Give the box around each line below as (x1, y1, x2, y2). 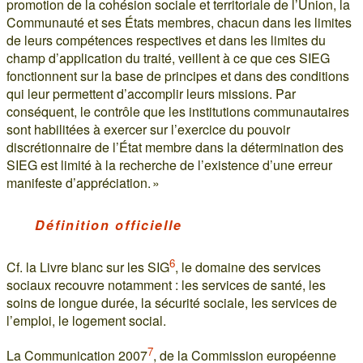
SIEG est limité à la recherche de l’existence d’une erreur (6, 155, 332, 174)
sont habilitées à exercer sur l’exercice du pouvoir (6, 119, 290, 139)
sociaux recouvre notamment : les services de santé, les (6, 275, 326, 294)
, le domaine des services (175, 257, 321, 276)
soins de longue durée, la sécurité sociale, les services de (6, 293, 337, 312)
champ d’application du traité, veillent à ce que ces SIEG (6, 48, 330, 67)
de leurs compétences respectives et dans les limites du (6, 30, 326, 49)
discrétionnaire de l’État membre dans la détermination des (6, 137, 344, 156)
